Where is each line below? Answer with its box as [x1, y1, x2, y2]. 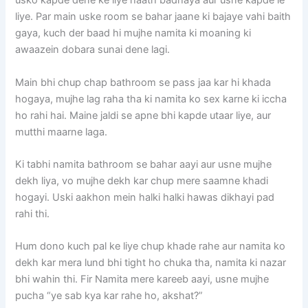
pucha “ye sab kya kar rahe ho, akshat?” [15, 289, 203, 302]
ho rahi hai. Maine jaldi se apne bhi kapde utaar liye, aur [15, 109, 272, 122]
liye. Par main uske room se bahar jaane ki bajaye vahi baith [15, 10, 291, 23]
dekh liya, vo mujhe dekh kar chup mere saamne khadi [15, 174, 269, 187]
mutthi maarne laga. [15, 125, 108, 138]
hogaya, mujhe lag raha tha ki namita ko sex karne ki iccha [15, 92, 287, 105]
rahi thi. [15, 207, 50, 220]
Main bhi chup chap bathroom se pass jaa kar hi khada [15, 76, 272, 89]
